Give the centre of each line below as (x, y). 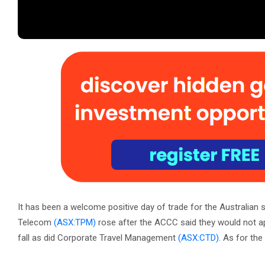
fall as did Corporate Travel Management (98, 238)
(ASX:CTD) (198, 238)
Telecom (36, 222)
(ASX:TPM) (75, 222)
